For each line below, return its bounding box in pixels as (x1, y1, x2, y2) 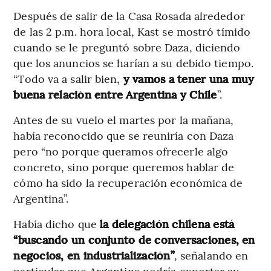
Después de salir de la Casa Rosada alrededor (13, 7, 245, 23)
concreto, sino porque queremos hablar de (13, 158, 235, 174)
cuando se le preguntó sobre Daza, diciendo (13, 39, 241, 54)
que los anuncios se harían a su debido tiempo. (13, 54, 253, 70)
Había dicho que (13, 215, 100, 231)
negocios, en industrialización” (13, 247, 174, 263)
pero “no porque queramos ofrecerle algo (13, 143, 229, 158)
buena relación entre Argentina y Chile (13, 86, 217, 102)
